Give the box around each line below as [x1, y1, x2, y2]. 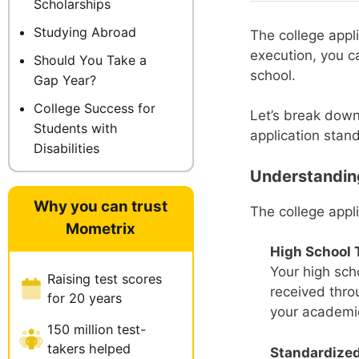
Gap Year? [34, 71, 96, 88]
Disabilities [34, 139, 99, 156]
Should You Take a [34, 51, 147, 68]
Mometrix [66, 219, 136, 238]
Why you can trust [34, 196, 168, 216]
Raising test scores [47, 270, 162, 287]
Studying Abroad [34, 23, 136, 40]
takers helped [47, 340, 131, 357]
